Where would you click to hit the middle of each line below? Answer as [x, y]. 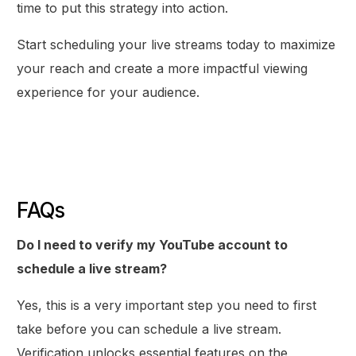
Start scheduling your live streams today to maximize [176, 44]
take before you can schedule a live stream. [149, 329]
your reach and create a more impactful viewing [163, 68]
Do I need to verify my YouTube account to [153, 244]
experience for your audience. [108, 92]
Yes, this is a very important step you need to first [167, 305]
